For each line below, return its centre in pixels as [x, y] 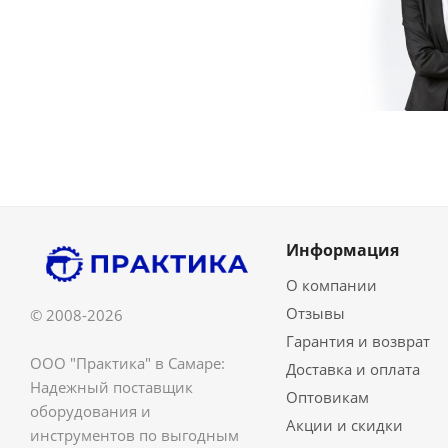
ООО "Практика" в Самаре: [127, 363]
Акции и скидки [344, 425]
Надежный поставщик [111, 387]
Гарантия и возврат [357, 341]
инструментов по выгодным [134, 435]
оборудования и [90, 411]
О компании [331, 285]
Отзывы [315, 313]
